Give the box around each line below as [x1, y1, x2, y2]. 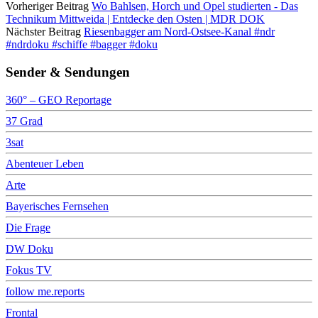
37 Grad [6, 114, 43, 127]
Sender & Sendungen [6, 64, 130, 79]
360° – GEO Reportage [6, 93, 111, 106]
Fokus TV [6, 263, 52, 276]
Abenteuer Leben [6, 157, 84, 170]
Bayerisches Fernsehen [6, 199, 109, 212]
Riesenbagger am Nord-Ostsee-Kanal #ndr [84, 26, 275, 38]
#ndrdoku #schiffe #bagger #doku [6, 38, 158, 51]
